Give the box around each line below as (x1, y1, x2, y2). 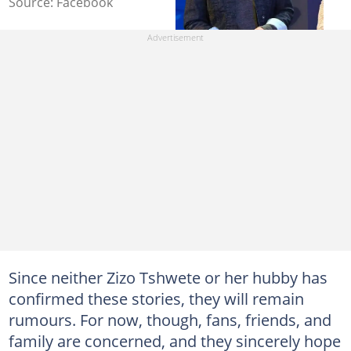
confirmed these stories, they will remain (8, 287, 304, 309)
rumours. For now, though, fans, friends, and (8, 308, 331, 331)
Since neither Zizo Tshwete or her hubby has (8, 266, 327, 288)
